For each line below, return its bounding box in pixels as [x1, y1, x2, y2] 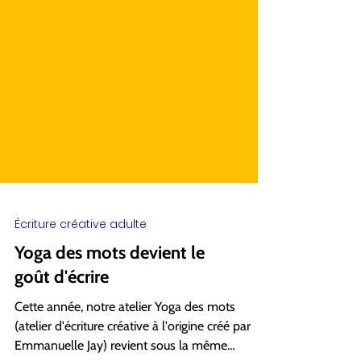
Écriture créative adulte [15, 278, 147, 294]
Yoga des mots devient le [15, 304, 205, 326]
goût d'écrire [15, 328, 109, 350]
